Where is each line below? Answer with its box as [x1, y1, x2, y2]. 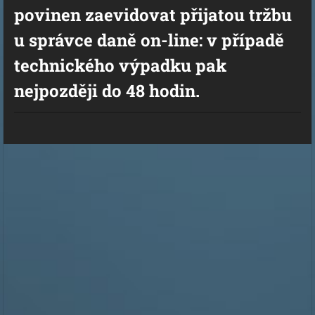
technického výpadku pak [14, 54, 226, 77]
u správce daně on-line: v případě [14, 29, 284, 51]
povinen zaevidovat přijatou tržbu [14, 4, 292, 26]
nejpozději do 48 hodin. [14, 79, 200, 102]
